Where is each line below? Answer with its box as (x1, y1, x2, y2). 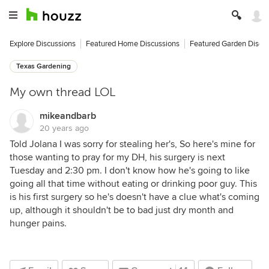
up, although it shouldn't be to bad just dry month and (10, 204, 234, 216)
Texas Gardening (16, 62, 71, 71)
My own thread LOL (10, 85, 115, 99)
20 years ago (40, 123, 89, 133)
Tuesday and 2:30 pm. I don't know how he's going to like (10, 165, 250, 177)
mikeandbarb (40, 110, 96, 122)
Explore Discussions (10, 39, 76, 49)
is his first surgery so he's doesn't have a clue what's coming (10, 191, 259, 203)
